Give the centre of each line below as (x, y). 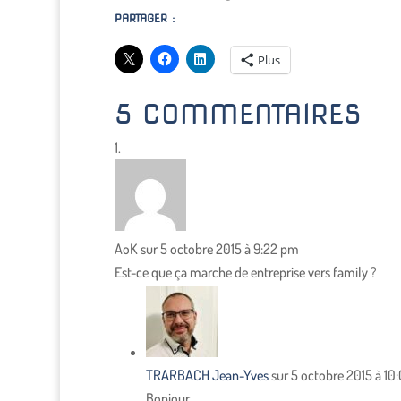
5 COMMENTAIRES (237, 114)
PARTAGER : (145, 19)
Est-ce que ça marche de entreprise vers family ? (245, 273)
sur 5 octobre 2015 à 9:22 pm (219, 249)
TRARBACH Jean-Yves (207, 375)
